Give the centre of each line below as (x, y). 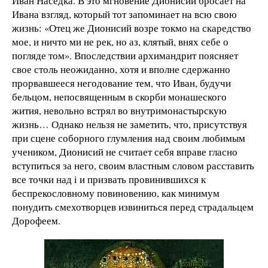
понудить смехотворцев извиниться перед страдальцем (133, 207)
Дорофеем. (36, 221)
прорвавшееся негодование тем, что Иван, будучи (121, 83)
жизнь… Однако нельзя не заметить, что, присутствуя (130, 124)
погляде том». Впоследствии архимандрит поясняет (125, 56)
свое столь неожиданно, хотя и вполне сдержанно (121, 69)
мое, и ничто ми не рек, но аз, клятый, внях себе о (120, 42)
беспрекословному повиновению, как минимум (116, 193)
